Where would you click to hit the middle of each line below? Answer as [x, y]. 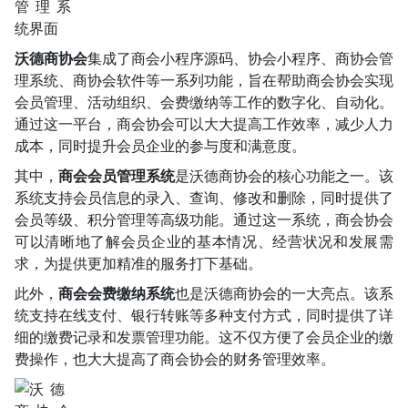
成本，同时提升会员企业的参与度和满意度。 [160, 146]
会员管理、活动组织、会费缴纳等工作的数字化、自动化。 [204, 102]
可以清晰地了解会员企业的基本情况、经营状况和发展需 [204, 241]
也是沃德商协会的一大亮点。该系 [284, 293]
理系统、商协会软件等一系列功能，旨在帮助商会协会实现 [204, 80]
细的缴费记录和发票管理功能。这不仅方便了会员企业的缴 [204, 337]
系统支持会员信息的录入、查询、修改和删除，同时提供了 [204, 198]
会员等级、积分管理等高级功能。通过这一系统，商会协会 [204, 219]
